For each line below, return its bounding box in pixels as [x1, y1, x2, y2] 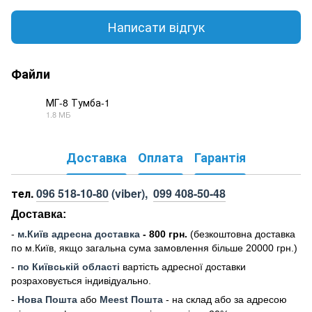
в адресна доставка [42, 228, 143, 240]
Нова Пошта [17, 293, 80, 305]
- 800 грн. [143, 228, 187, 240]
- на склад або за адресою [166, 293, 287, 305]
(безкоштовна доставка [187, 228, 295, 240]
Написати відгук [107, 17, 205, 36]
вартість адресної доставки [123, 260, 246, 272]
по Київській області [17, 260, 120, 272]
